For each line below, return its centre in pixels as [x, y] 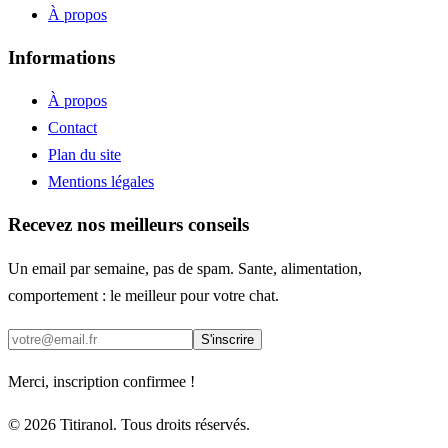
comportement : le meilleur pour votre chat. [143, 295]
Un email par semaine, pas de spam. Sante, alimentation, [185, 268]
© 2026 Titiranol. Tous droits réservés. [129, 424]
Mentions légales [101, 182]
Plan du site [84, 155]
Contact [72, 128]
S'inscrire [227, 339]
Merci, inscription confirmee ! [101, 381]
